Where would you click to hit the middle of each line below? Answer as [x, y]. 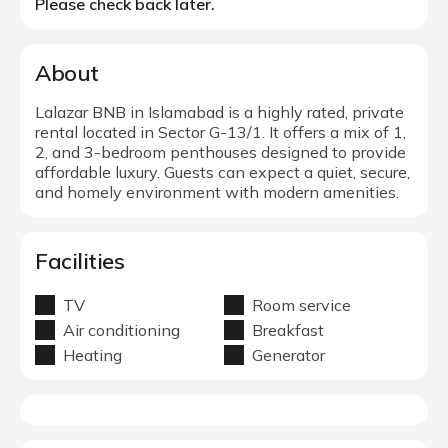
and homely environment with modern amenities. [217, 192]
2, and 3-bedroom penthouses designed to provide [220, 152]
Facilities [80, 261]
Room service [301, 305]
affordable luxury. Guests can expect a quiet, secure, [222, 172]
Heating [92, 355]
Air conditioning [121, 330]
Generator [288, 355]
